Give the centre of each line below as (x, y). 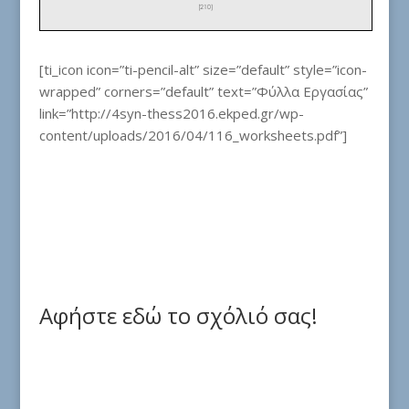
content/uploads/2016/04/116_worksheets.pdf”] (193, 136)
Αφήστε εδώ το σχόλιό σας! (178, 316)
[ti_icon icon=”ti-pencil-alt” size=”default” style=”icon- (203, 70)
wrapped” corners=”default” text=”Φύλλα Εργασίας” (203, 92)
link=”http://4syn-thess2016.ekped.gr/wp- (171, 114)
